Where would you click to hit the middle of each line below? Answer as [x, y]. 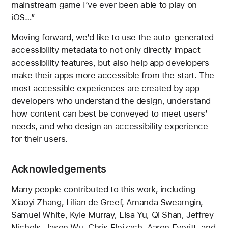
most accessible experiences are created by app [105, 88]
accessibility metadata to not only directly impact [106, 50]
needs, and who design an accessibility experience [110, 126]
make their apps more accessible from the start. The [113, 76]
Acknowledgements [59, 169]
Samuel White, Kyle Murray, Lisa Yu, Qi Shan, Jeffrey [112, 215]
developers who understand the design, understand [111, 101]
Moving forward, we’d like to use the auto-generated [112, 37]
